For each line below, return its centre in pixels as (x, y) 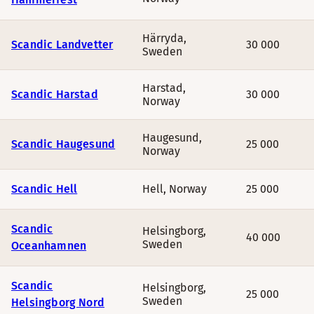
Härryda (163, 38)
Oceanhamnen (49, 246)
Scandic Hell (45, 189)
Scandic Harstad (55, 94)
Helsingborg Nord (58, 302)
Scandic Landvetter (62, 45)
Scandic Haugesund (63, 144)
